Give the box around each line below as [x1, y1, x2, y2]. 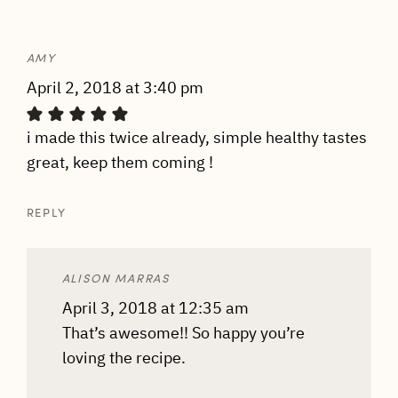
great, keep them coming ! [26, 151, 213, 172]
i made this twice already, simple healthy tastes [26, 126, 367, 147]
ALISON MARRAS [61, 269, 170, 286]
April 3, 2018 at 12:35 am [61, 297, 249, 318]
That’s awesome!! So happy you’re [61, 322, 305, 343]
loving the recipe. [61, 346, 186, 368]
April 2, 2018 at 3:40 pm [26, 76, 203, 98]
